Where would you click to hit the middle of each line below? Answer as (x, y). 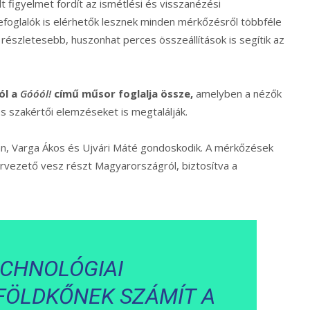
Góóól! (36, 94)
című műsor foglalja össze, (122, 94)
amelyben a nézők (237, 94)
